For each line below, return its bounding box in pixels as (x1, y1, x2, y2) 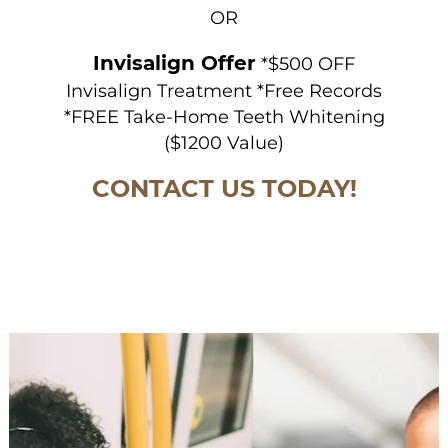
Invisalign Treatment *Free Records (66, 79, 382, 102)
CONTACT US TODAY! (91, 173, 357, 203)
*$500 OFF (256, 52, 355, 75)
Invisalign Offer (93, 50, 256, 75)
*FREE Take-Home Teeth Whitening (63, 105, 385, 128)
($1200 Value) (164, 131, 284, 154)
